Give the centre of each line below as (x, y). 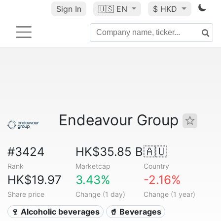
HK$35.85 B (109, 152)
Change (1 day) (100, 194)
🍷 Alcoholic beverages (55, 212)
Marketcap (93, 166)
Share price (26, 194)
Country (156, 166)
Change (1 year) (169, 194)
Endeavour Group (121, 120)
